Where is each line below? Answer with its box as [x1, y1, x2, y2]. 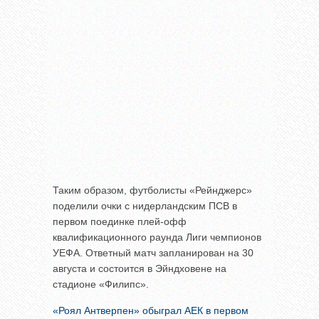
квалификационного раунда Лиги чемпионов [53, 231, 261, 243]
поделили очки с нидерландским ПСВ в [53, 199, 237, 211]
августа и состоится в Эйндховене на [53, 262, 226, 274]
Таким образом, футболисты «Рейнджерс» [53, 184, 252, 196]
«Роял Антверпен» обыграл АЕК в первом [53, 304, 249, 316]
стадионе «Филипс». [53, 278, 149, 290]
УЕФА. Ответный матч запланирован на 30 [53, 246, 253, 258]
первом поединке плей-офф [53, 215, 187, 227]
